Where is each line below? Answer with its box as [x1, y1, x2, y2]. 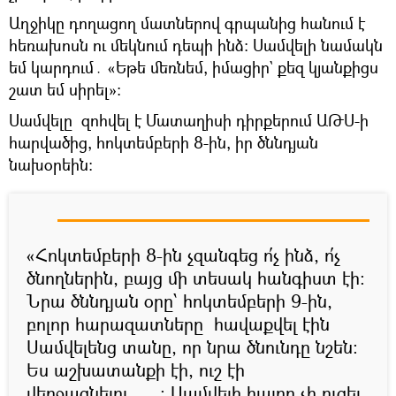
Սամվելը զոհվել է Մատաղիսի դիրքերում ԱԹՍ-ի [9, 110, 369, 132]
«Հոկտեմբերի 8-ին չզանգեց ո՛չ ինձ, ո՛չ [27, 243, 340, 268]
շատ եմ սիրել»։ [9, 79, 121, 101]
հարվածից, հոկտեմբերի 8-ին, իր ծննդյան [9, 132, 318, 154]
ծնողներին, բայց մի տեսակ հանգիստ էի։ [27, 266, 365, 291]
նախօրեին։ [9, 154, 93, 176]
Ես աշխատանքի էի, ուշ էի [27, 358, 245, 383]
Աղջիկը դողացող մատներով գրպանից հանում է [9, 12, 365, 34]
